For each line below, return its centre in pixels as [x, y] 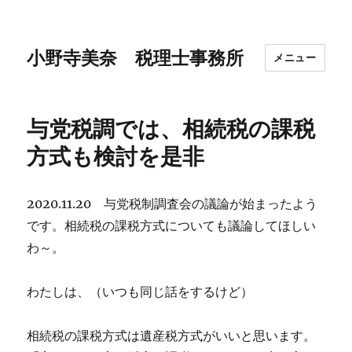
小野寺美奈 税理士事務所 [145, 58]
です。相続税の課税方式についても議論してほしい [172, 225]
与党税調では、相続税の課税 [171, 129]
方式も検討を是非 [116, 156]
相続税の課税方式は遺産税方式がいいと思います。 [172, 335]
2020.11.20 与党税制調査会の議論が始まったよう [172, 203]
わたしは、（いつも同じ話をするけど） [140, 291]
